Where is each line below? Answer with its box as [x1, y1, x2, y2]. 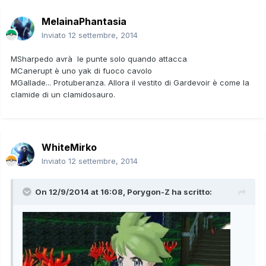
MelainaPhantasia [42, 15, 126, 27]
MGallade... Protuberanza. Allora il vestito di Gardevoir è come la [11, 77, 249, 87]
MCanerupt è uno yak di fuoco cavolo [11, 65, 152, 75]
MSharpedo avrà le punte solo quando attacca [11, 53, 187, 64]
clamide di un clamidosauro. [11, 89, 115, 99]
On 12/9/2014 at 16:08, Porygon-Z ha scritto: [35, 186, 212, 197]
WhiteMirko [42, 141, 97, 153]
